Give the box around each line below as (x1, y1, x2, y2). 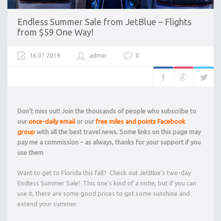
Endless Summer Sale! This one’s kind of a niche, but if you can (17, 180, 196, 187)
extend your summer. (17, 200, 77, 208)
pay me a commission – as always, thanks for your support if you (17, 139, 201, 146)
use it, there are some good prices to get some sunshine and (17, 190, 190, 197)
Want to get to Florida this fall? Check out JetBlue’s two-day (17, 169, 191, 177)
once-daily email (29, 118, 75, 125)
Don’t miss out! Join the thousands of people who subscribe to (17, 108, 196, 115)
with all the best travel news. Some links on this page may (35, 128, 201, 136)
